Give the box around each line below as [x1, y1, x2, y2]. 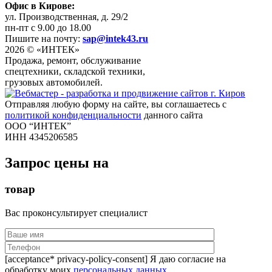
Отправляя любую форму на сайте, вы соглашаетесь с [5, 98, 226, 109]
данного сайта [141, 109, 203, 120]
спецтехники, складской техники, [5, 66, 145, 76]
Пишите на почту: [5, 33, 83, 44]
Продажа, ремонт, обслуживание [5, 55, 141, 66]
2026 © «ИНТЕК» [5, 44, 80, 55]
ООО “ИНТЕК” [5, 120, 71, 131]
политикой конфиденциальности [5, 109, 141, 120]
